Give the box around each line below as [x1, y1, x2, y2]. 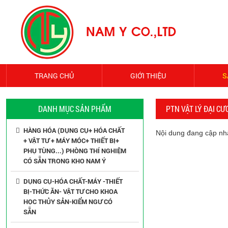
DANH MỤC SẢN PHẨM [38, 103, 111, 114]
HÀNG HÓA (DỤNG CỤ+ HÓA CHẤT [23, 126, 125, 135]
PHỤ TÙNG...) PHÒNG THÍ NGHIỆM [23, 146, 126, 155]
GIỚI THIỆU [130, 71, 166, 80]
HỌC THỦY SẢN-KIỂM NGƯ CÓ [23, 197, 112, 206]
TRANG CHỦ [35, 71, 74, 80]
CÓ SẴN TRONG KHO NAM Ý [23, 156, 106, 165]
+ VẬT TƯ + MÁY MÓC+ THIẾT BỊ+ [23, 136, 119, 145]
